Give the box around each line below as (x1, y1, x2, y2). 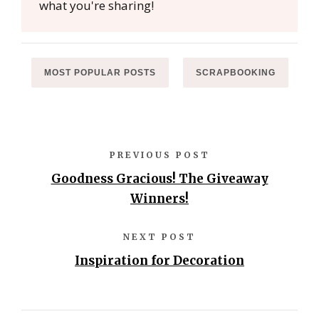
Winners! (130, 190, 189, 206)
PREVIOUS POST (109, 149, 210, 160)
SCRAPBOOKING (195, 67, 276, 78)
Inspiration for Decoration (75, 252, 244, 268)
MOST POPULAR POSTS (43, 67, 156, 78)
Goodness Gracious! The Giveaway (51, 170, 268, 187)
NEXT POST (123, 231, 196, 242)
